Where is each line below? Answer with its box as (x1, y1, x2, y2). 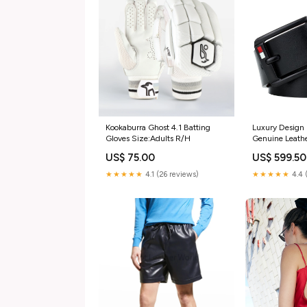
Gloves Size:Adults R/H (106, 134, 191, 144)
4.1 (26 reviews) (143, 170, 199, 180)
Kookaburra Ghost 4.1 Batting (106, 123, 210, 133)
